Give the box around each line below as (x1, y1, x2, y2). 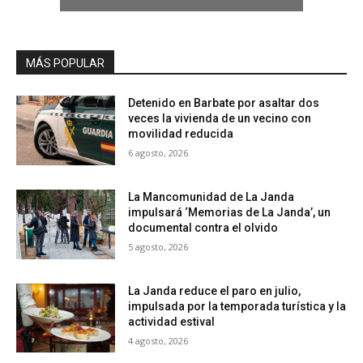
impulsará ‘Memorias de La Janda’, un (128, 206, 331, 220)
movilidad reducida (128, 127, 234, 141)
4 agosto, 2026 (128, 334, 189, 347)
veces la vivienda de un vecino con (128, 112, 312, 126)
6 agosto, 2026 (128, 147, 189, 160)
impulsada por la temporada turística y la (128, 299, 347, 313)
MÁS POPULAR (26, 57, 105, 70)
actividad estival (128, 314, 216, 328)
